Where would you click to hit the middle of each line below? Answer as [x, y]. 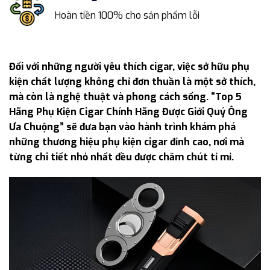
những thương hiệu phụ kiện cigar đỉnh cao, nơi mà [127, 142]
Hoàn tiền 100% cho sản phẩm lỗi [127, 15]
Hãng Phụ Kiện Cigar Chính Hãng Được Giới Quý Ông [128, 111]
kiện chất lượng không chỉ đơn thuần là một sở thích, [132, 81]
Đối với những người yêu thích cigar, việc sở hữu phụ [129, 66]
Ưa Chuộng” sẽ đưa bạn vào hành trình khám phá [122, 127]
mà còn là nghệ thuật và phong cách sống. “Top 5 [125, 96]
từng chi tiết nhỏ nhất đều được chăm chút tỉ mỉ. [121, 157]
